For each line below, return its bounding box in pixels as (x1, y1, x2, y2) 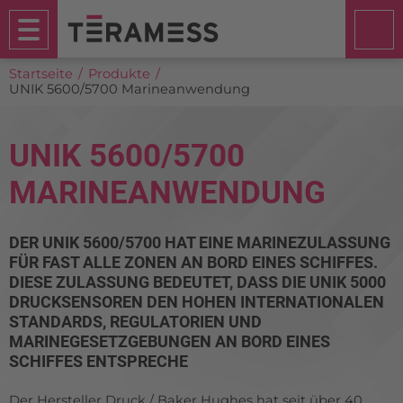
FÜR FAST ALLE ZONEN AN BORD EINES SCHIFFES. (9, 253, 378, 272)
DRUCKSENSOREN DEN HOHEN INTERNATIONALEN (9, 292, 384, 311)
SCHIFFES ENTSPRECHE (9, 352, 188, 371)
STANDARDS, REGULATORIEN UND (9, 312, 262, 331)
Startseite (9, 66, 73, 82)
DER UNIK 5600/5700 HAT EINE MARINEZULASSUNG (9, 233, 390, 252)
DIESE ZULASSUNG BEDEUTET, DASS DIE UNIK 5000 (9, 273, 386, 291)
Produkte (88, 66, 150, 82)
